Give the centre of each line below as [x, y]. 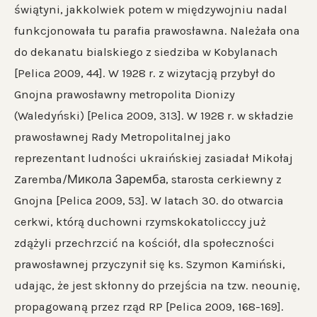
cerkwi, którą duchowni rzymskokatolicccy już [140, 222]
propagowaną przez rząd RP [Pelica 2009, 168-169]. [149, 307]
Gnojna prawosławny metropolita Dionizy [125, 95]
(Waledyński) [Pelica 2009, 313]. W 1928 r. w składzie [154, 116]
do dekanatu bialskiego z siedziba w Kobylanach [146, 52]
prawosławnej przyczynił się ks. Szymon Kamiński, [150, 265]
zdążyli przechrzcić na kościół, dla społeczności [144, 243]
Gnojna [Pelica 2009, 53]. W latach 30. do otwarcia [149, 201]
